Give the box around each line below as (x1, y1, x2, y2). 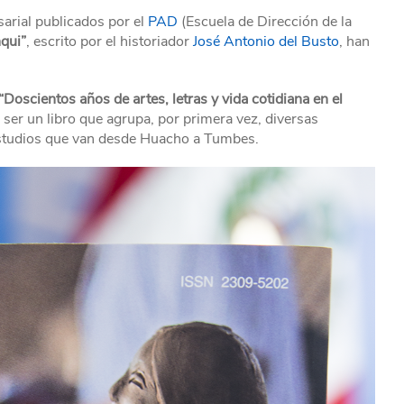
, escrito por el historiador (26, 32, 193, 51)
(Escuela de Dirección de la (178, 12, 352, 32)
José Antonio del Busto (193, 32, 339, 51)
